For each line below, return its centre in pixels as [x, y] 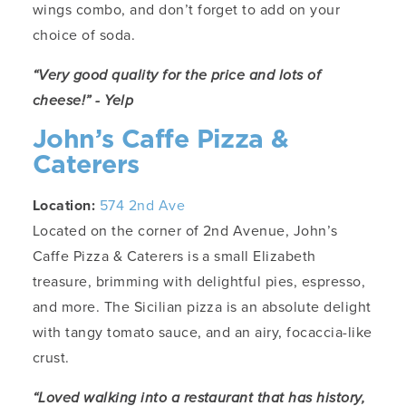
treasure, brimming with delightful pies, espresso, [199, 282]
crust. [51, 358]
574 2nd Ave [142, 206]
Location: [66, 206]
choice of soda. [84, 35]
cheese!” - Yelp [83, 101]
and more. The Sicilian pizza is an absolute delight [202, 307]
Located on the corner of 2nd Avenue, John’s [185, 231]
